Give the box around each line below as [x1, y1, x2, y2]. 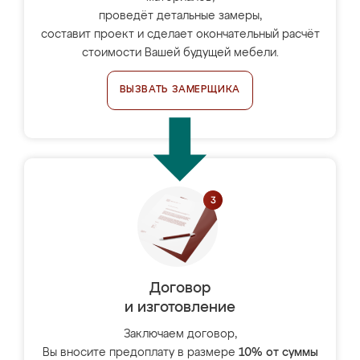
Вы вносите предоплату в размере [42, 347, 239, 358]
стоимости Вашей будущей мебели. [81, 47, 279, 59]
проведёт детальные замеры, [98, 10, 262, 22]
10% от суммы [238, 347, 318, 358]
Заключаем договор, [123, 329, 237, 340]
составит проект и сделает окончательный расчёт [40, 29, 320, 40]
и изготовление [125, 301, 235, 315]
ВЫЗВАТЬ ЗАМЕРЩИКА [119, 85, 241, 95]
